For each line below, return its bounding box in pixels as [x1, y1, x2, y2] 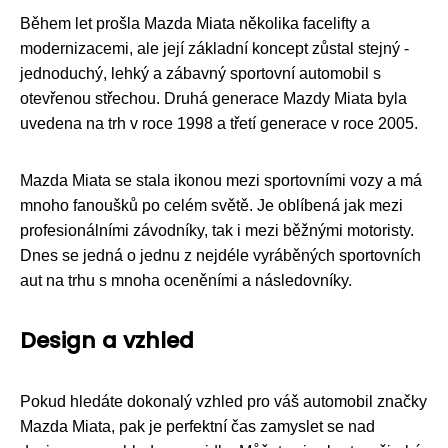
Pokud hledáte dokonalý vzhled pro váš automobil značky [20, 392, 427, 410]
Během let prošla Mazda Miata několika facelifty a [20, 14, 370, 32]
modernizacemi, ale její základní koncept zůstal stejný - [20, 39, 409, 57]
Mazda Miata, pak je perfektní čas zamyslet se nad [20, 417, 375, 435]
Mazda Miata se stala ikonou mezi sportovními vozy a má [20, 171, 422, 189]
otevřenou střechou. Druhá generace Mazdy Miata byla [20, 89, 407, 107]
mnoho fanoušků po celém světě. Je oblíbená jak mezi [20, 196, 403, 214]
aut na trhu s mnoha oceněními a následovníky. [20, 271, 352, 289]
